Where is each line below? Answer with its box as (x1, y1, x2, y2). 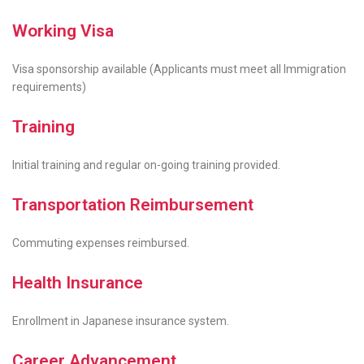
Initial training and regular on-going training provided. (12, 158, 280, 171)
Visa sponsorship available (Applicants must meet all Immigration (12, 63, 346, 76)
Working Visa (12, 21, 114, 41)
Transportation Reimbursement (12, 195, 253, 214)
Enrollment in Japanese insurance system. (12, 314, 229, 327)
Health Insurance (12, 273, 143, 292)
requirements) (12, 80, 86, 93)
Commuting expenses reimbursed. (12, 236, 189, 249)
